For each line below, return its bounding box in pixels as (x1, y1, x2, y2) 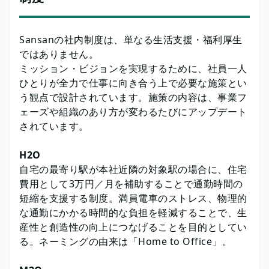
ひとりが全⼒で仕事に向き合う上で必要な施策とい (19, 76, 247, 89)
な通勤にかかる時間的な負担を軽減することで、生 (19, 205, 247, 219)
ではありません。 (19, 47, 98, 61)
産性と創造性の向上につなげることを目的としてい (19, 220, 247, 234)
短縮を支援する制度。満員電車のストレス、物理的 (19, 191, 247, 205)
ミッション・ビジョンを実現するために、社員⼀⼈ (19, 61, 247, 75)
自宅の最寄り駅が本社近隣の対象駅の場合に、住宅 (19, 162, 247, 176)
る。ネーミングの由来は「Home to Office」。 (19, 234, 232, 248)
